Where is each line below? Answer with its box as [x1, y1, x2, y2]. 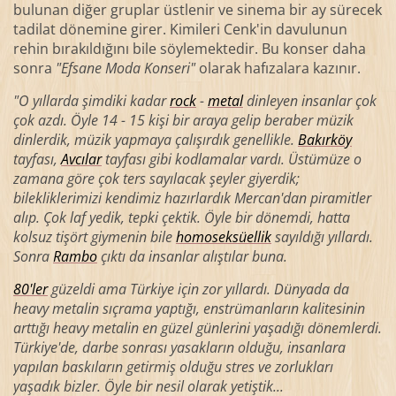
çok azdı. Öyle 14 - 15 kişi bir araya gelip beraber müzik [12, 110, 354, 130]
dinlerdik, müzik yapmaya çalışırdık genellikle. [12, 129, 298, 149]
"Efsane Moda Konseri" [55, 57, 195, 78]
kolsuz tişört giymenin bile [12, 226, 176, 247]
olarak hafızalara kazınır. [194, 57, 361, 78]
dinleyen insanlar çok [242, 90, 377, 110]
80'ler [12, 278, 48, 299]
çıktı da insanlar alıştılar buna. [96, 246, 287, 266]
